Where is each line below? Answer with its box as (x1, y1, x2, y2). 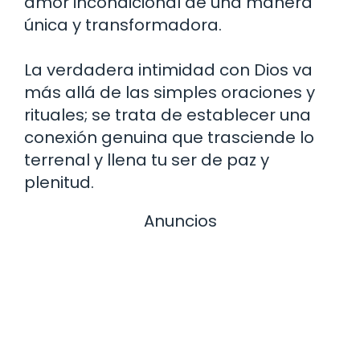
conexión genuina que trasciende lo (24, 125, 314, 149)
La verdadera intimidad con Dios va (24, 58, 313, 81)
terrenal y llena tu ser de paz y (24, 148, 269, 171)
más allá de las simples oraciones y (24, 80, 315, 104)
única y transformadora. (24, 13, 222, 36)
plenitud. (24, 170, 94, 194)
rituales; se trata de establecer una (24, 103, 311, 126)
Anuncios (143, 209, 217, 232)
